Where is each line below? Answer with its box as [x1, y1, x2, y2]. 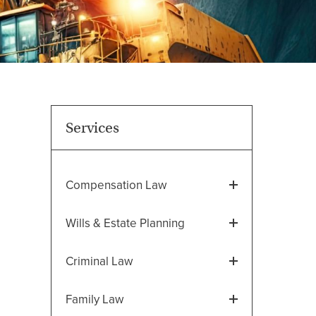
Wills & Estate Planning [66, 215, 185, 231]
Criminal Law [66, 253, 133, 269]
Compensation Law [66, 177, 166, 193]
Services [66, 118, 119, 137]
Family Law [66, 291, 123, 307]
